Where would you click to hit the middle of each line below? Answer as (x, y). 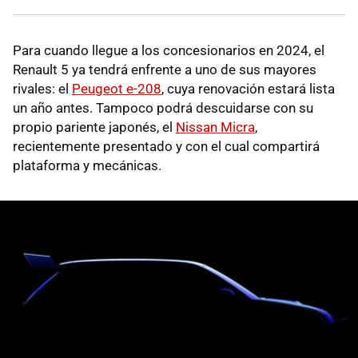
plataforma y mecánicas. (87, 166)
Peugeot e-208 (117, 89)
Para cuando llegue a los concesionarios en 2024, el (169, 51)
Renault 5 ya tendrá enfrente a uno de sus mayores (165, 70)
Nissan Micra (215, 127)
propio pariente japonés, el (94, 127)
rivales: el (42, 89)
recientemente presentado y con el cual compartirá (166, 147)
